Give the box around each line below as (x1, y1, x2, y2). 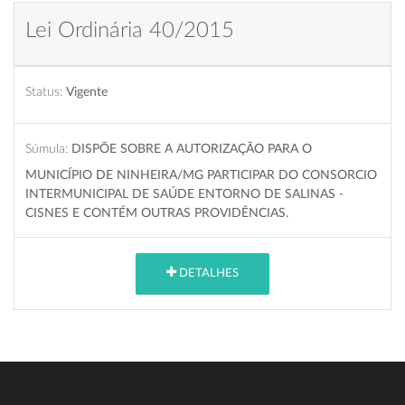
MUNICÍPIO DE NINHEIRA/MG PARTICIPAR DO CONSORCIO (25, 167, 377, 182)
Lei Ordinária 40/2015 (25, 19, 234, 42)
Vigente (66, 84, 108, 99)
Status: (25, 84, 62, 99)
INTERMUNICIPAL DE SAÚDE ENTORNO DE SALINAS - (25, 186, 344, 201)
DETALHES (176, 268, 239, 280)
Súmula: (25, 141, 68, 155)
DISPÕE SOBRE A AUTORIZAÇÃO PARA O (71, 141, 312, 155)
